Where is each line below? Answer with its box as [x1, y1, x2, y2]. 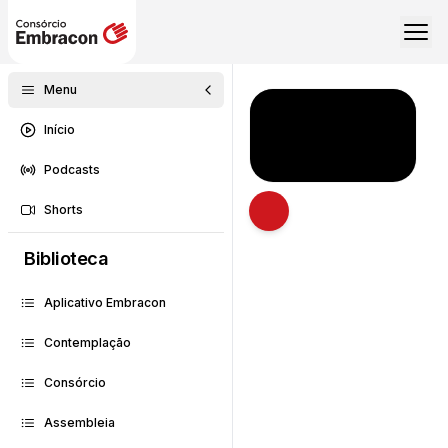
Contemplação [44, 335, 131, 350]
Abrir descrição [267, 211, 385, 232]
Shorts [44, 202, 83, 217]
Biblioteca [24, 248, 109, 269]
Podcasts [44, 162, 100, 177]
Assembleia [44, 415, 115, 430]
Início [44, 122, 75, 137]
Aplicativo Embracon [44, 295, 166, 310]
